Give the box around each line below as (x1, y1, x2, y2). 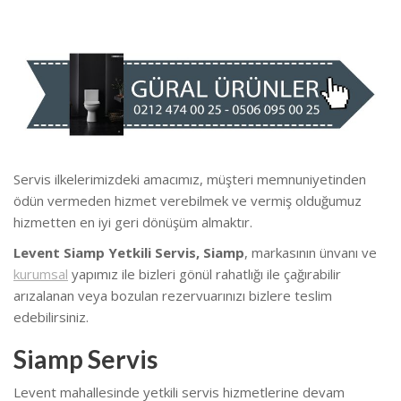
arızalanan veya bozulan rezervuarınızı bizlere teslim (13, 286, 332, 304)
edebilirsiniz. (13, 307, 89, 326)
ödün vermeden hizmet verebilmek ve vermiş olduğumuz (13, 191, 362, 209)
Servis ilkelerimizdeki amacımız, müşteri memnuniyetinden (13, 169, 366, 188)
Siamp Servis (13, 343, 158, 374)
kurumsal (13, 264, 68, 283)
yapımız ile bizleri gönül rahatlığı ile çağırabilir (68, 264, 341, 283)
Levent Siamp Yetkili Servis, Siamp (13, 243, 244, 261)
